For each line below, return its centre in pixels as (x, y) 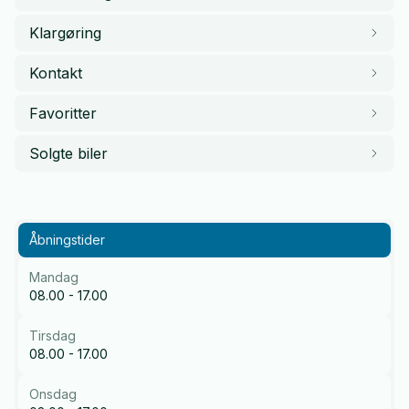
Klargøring (65, 32)
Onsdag (53, 393)
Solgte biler (68, 153)
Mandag (54, 277)
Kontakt (56, 73)
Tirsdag (52, 335)
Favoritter (63, 113)
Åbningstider (67, 239)
